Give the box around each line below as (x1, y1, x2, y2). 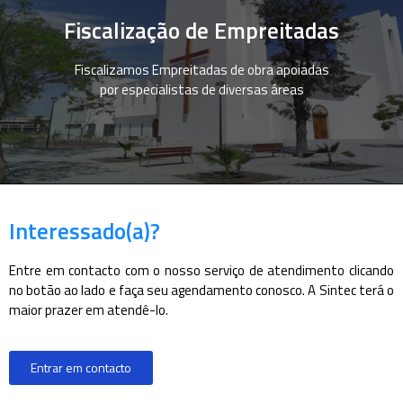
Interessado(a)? (9, 213, 160, 248)
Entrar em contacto (31, 358, 131, 378)
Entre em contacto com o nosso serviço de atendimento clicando (9, 259, 394, 281)
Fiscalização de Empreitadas (64, 13, 339, 48)
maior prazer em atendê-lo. (9, 299, 168, 320)
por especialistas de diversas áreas (99, 78, 304, 100)
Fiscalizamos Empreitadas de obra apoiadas (74, 58, 329, 80)
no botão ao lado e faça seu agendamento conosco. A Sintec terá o (9, 279, 394, 300)
